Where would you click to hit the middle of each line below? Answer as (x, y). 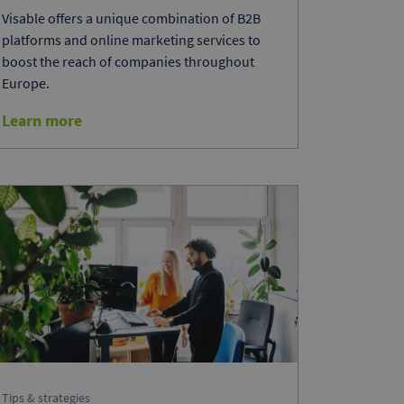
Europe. (26, 83)
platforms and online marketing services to (131, 40)
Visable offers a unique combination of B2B (131, 18)
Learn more (42, 121)
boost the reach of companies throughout (128, 62)
